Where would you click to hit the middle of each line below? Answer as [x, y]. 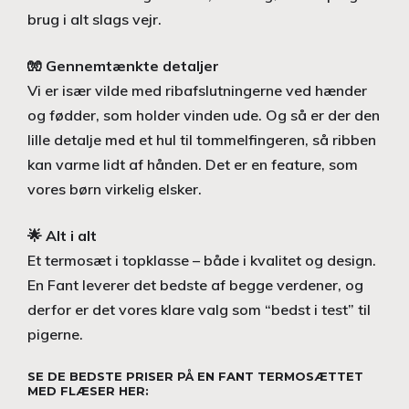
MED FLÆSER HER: [88, 391]
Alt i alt [71, 236]
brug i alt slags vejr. [94, 19]
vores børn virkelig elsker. [115, 189]
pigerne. [55, 334]
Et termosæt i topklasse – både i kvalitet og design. [202, 260]
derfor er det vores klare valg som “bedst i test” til [199, 309]
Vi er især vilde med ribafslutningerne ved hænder [197, 90]
